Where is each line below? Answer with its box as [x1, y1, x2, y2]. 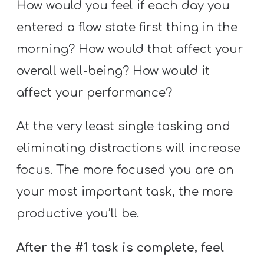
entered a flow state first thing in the [16, 21, 238, 35]
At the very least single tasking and [16, 120, 231, 134]
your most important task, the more [16, 185, 233, 199]
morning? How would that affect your [16, 42, 243, 57]
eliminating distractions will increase [16, 141, 241, 156]
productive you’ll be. [16, 207, 140, 221]
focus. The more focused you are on [16, 163, 235, 177]
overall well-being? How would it [16, 64, 210, 78]
